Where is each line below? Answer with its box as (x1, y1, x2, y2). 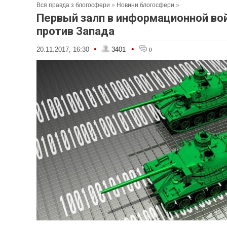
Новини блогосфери (117, 2, 174, 9)
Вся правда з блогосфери (36, 2, 110, 9)
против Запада (36, 25, 115, 37)
